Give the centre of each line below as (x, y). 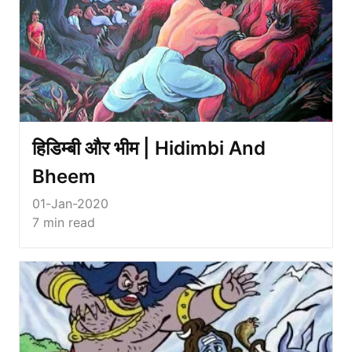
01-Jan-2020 (70, 203)
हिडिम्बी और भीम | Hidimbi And (149, 148)
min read (67, 222)
